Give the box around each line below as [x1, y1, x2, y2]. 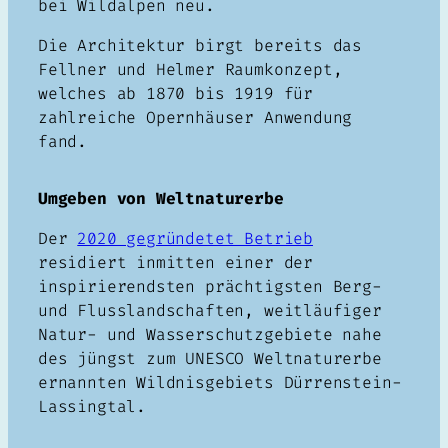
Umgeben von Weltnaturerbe [38, 187, 284, 209]
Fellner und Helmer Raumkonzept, [38, 59, 343, 81]
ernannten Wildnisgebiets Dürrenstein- [38, 372, 402, 394]
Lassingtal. [38, 396, 147, 418]
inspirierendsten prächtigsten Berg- [38, 276, 382, 298]
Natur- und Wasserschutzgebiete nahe [38, 324, 382, 346]
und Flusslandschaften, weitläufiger [38, 300, 382, 322]
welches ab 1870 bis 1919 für [38, 83, 313, 105]
